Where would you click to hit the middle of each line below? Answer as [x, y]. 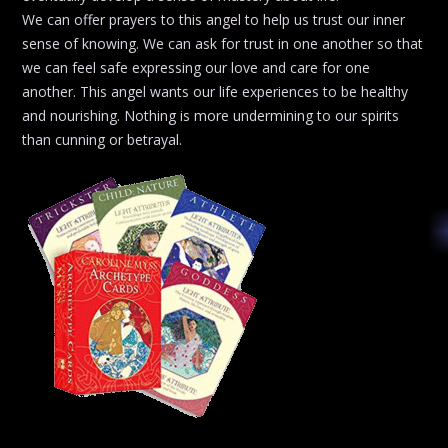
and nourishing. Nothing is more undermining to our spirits [210, 116]
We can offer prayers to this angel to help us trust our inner [213, 20]
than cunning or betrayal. [102, 140]
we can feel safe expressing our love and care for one [196, 68]
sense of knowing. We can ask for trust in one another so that [222, 44]
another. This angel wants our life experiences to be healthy [215, 92]
